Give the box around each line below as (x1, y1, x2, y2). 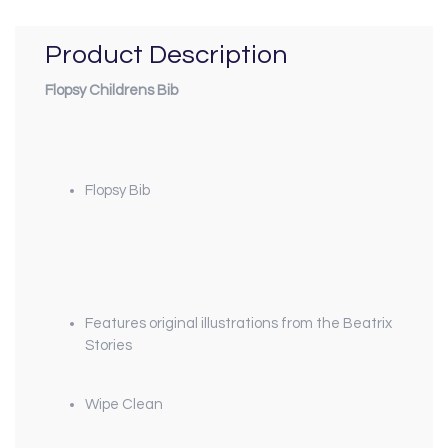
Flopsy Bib (85, 183, 150, 199)
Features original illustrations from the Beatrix (85, 316, 392, 332)
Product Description (45, 41, 288, 70)
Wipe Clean (85, 397, 163, 413)
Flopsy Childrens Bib (45, 82, 178, 98)
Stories (85, 338, 132, 354)
